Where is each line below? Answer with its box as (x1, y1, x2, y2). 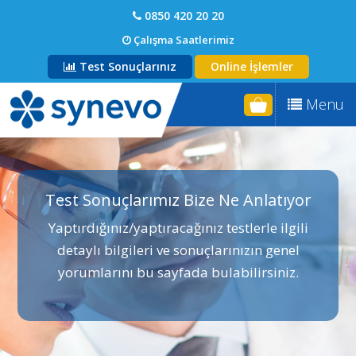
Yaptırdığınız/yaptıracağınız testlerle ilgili (48, 219, 308, 237)
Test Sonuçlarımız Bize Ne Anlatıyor (44, 189, 311, 211)
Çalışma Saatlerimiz (130, 33, 234, 47)
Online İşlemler (210, 59, 293, 74)
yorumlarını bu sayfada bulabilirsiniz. (57, 263, 299, 281)
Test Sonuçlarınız (75, 59, 176, 74)
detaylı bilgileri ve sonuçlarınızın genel (56, 241, 300, 259)
